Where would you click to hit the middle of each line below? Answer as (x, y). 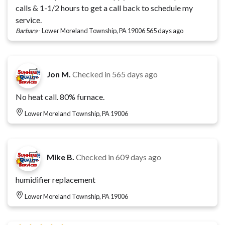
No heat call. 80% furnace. (60, 96)
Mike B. (61, 157)
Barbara (26, 30)
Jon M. (59, 74)
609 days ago (138, 157)
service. (29, 20)
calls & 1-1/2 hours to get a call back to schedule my (104, 8)
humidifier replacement (55, 179)
